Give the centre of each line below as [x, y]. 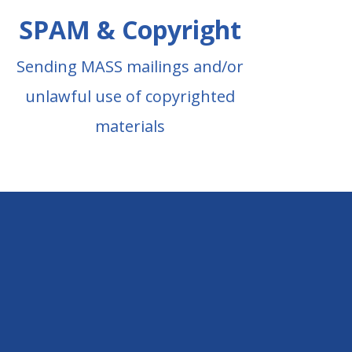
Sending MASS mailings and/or [130, 66]
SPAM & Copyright [130, 29]
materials [130, 126]
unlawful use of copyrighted [130, 96]
